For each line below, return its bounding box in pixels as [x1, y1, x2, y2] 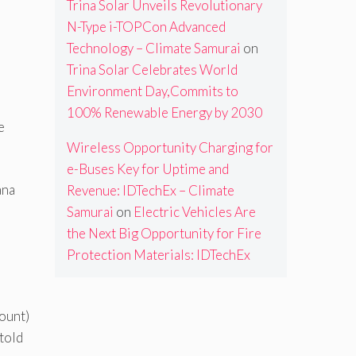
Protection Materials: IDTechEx [66, 246, 250, 264]
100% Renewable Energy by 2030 [66, 104, 262, 122]
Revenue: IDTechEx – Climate [66, 182, 234, 199]
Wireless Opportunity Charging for [66, 139, 273, 157]
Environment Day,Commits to [66, 83, 238, 100]
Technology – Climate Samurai [66, 40, 241, 57]
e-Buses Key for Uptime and [66, 161, 229, 178]
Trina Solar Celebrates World [66, 61, 238, 79]
